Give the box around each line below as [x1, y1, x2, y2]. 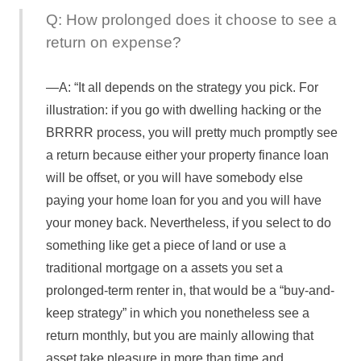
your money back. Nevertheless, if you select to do [45, 216, 331, 230]
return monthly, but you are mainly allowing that [45, 329, 313, 343]
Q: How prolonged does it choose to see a [45, 10, 337, 28]
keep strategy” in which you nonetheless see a [45, 306, 309, 321]
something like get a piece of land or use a [45, 239, 286, 253]
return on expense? [45, 33, 181, 51]
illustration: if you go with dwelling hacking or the [45, 103, 322, 118]
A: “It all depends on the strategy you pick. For [58, 81, 318, 95]
